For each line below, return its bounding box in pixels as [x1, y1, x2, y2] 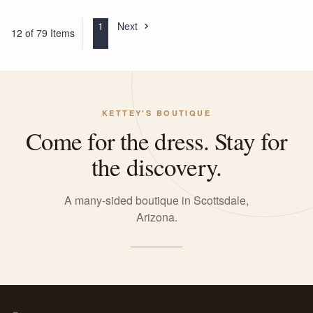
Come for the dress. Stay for [25, 124, 288, 157]
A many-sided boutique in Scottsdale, [64, 191, 249, 208]
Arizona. [136, 208, 177, 225]
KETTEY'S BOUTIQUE [101, 107, 212, 118]
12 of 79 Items [11, 26, 75, 41]
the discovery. [92, 150, 221, 183]
